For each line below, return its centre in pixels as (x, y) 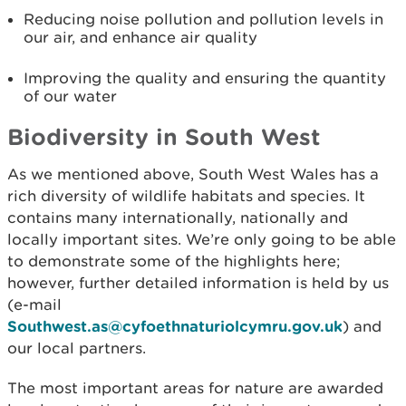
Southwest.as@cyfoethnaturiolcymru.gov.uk (175, 326)
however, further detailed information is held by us (198, 283)
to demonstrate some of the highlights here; (174, 261)
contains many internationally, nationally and (178, 217)
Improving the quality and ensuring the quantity (205, 78)
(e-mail (34, 304)
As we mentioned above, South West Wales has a (193, 174)
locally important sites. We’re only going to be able (202, 239)
